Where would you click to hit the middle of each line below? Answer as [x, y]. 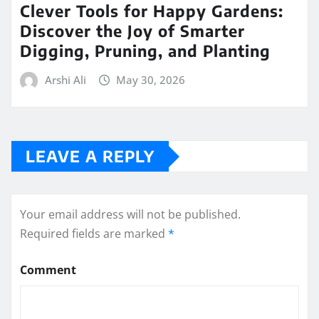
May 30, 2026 [151, 79]
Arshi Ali [65, 79]
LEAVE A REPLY [90, 156]
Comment [48, 270]
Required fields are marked [94, 234]
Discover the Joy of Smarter [132, 30]
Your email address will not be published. [130, 215]
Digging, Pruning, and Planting [145, 50]
